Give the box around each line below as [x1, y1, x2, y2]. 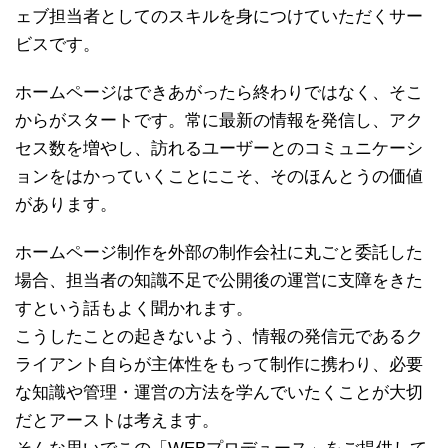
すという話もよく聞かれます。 [15, 298, 253, 318]
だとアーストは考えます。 [15, 410, 219, 430]
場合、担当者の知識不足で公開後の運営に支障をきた [15, 270, 423, 290]
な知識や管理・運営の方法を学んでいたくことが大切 [15, 382, 423, 402]
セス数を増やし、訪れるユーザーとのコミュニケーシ [15, 138, 423, 158]
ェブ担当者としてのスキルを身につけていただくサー [15, 6, 423, 26]
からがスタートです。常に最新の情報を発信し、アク [15, 110, 423, 130]
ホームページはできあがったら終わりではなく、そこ [15, 82, 423, 102]
